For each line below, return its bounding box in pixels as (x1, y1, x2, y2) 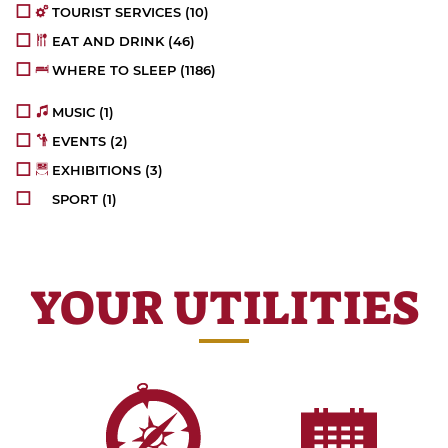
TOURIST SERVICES (52, 4, 182, 21)
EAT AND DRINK (52, 33, 165, 50)
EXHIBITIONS (52, 162, 142, 179)
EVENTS (52, 133, 107, 150)
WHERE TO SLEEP (52, 62, 177, 79)
